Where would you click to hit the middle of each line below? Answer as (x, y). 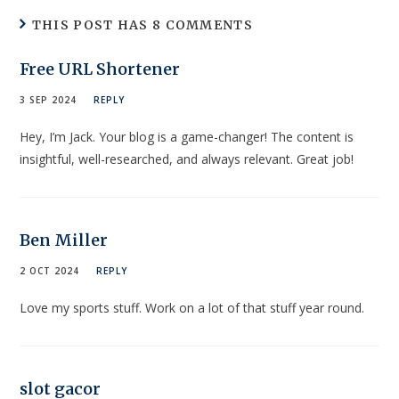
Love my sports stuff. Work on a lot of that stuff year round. (192, 307)
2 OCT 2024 (50, 270)
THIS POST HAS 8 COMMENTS (142, 24)
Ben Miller (64, 240)
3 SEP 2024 (49, 99)
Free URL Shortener (100, 69)
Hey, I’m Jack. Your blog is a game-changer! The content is (187, 136)
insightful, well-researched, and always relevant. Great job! (187, 159)
